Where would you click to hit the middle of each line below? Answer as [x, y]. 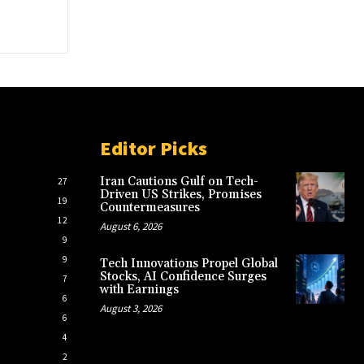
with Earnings [139, 290]
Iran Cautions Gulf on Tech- [179, 182]
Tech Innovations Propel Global [188, 264]
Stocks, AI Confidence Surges [183, 277]
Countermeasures [149, 208]
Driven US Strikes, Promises [180, 195]
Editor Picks [153, 149]
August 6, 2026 [130, 227]
